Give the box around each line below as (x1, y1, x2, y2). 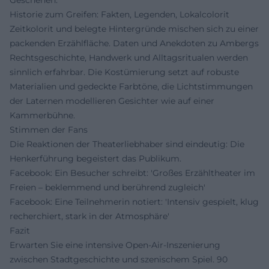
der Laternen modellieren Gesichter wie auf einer (10, 95, 214, 106)
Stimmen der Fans (10, 124, 88, 135)
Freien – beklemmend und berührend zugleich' (10, 181, 205, 193)
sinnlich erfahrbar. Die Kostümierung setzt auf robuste (10, 66, 239, 77)
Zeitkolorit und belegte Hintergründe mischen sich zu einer (10, 23, 259, 34)
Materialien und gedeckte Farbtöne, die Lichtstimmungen (10, 80, 253, 92)
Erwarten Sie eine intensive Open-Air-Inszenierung (10, 239, 220, 250)
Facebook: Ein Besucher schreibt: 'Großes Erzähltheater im (10, 167, 255, 178)
